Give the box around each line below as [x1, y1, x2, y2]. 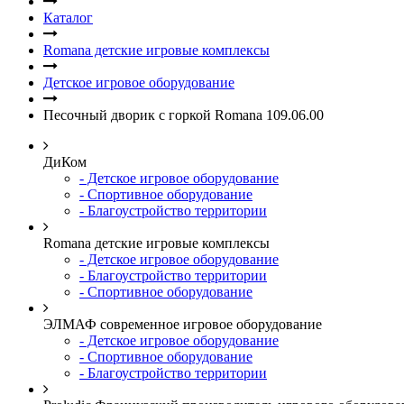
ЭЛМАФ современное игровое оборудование [43, 317, 322, 332]
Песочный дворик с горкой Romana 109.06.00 [43, 107, 324, 123]
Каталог [43, 10, 93, 25]
